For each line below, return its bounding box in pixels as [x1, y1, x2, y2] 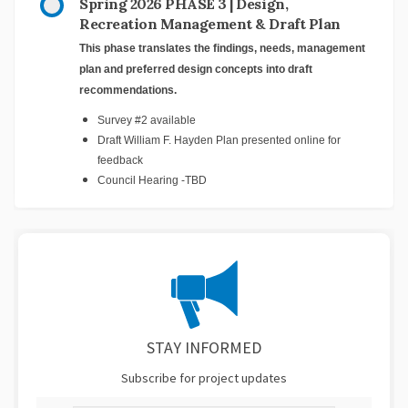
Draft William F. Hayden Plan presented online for [97, 133, 341, 147]
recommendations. [79, 83, 177, 97]
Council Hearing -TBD [97, 173, 207, 187]
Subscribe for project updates [121, 369, 287, 386]
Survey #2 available [97, 113, 196, 127]
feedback [97, 153, 143, 167]
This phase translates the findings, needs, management [79, 41, 365, 55]
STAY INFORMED [147, 336, 261, 358]
